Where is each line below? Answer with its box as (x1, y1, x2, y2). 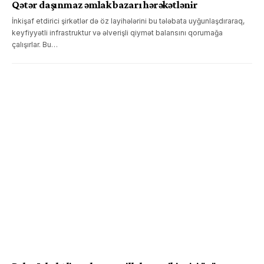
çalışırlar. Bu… (12, 39, 58, 49)
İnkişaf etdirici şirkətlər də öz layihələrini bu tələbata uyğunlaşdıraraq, (12, 16, 245, 25)
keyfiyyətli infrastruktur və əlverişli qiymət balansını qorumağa (12, 28, 223, 37)
